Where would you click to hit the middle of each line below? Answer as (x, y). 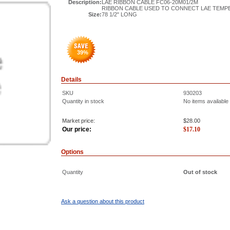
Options (72, 152)
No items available (206, 101)
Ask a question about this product (103, 201)
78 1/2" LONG (119, 14)
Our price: (77, 129)
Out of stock (200, 172)
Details (71, 80)
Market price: (79, 121)
